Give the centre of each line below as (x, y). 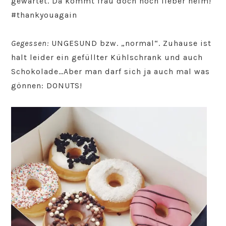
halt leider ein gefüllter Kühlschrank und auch (107, 58)
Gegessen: (30, 43)
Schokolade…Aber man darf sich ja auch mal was (111, 72)
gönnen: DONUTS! (47, 86)
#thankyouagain (44, 15)
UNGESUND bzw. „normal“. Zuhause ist (130, 43)
